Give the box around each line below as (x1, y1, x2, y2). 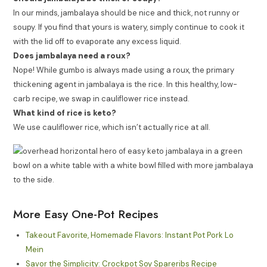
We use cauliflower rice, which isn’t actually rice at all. (13, 122, 211, 133)
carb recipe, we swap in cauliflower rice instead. (13, 94, 190, 104)
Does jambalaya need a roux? (13, 51, 131, 61)
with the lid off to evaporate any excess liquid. (13, 36, 182, 47)
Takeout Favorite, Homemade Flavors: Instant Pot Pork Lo (26, 229, 234, 240)
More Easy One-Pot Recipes (13, 206, 159, 223)
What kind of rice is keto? (13, 108, 117, 119)
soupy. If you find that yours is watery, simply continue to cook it (13, 22, 245, 33)
